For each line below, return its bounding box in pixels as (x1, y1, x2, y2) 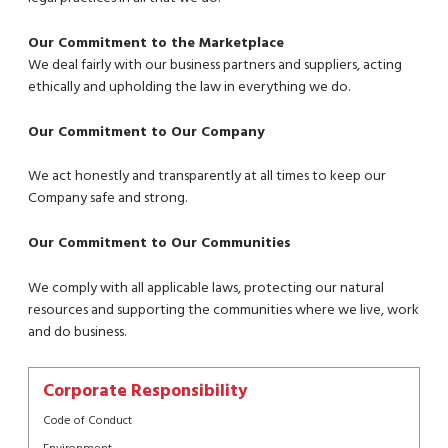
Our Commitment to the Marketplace (28, 31, 284, 55)
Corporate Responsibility (43, 376, 248, 406)
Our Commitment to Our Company (28, 120, 265, 144)
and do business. (28, 320, 127, 344)
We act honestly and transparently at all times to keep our (28, 165, 386, 189)
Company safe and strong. (28, 187, 188, 211)
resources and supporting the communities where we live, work (28, 298, 419, 322)
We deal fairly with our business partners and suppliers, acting (28, 53, 402, 77)
